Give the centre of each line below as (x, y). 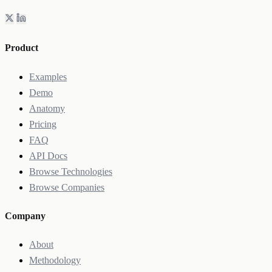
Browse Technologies (71, 171)
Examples (48, 76)
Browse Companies (67, 187)
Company (25, 216)
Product (22, 48)
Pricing (43, 124)
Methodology (55, 260)
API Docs (48, 155)
